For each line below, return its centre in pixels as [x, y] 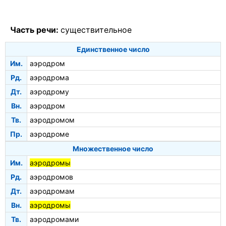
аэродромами [54, 219]
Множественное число [113, 148]
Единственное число [113, 49]
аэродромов [51, 177]
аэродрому [49, 91]
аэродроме [49, 134]
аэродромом [52, 120]
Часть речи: [35, 30]
